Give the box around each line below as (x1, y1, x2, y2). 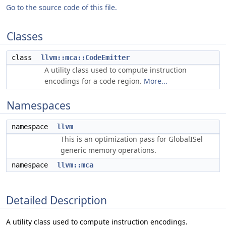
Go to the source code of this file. (6, 3, 117, 12)
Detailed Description (6, 193, 107, 207)
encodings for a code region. (44, 76, 144, 86)
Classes (7, 29, 43, 43)
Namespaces (7, 98, 71, 112)
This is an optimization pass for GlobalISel (61, 134, 203, 144)
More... (144, 76, 167, 86)
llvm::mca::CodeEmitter (41, 53, 130, 62)
